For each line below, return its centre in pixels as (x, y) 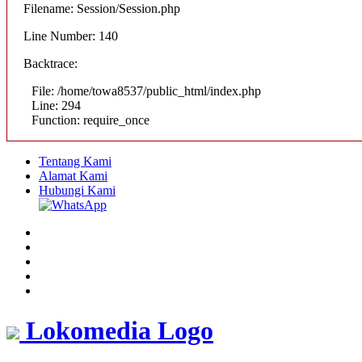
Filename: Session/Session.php (102, 9)
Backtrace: (51, 64)
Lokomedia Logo (120, 330)
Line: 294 (56, 106)
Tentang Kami (75, 162)
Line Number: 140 (71, 36)
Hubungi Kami (77, 191)
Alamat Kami (73, 176)
